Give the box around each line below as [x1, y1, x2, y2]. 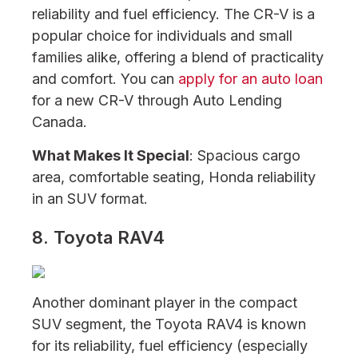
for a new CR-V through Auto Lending [32, 92, 282, 109]
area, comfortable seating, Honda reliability [32, 169, 316, 185]
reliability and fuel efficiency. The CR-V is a [32, 6, 315, 22]
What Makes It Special [32, 147, 189, 164]
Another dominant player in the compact [32, 294, 297, 311]
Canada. [32, 113, 87, 130]
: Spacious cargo [189, 147, 300, 164]
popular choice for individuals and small [32, 27, 292, 44]
